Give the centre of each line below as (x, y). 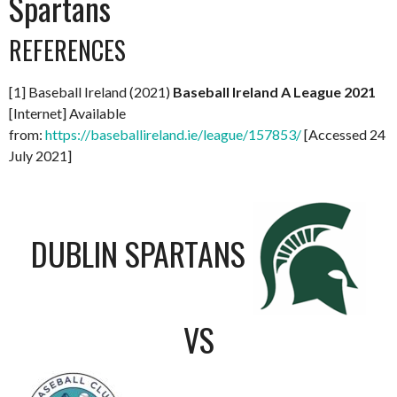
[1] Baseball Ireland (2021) (91, 91)
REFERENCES (67, 50)
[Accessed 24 (343, 134)
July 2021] (40, 155)
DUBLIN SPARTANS (138, 253)
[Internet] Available (67, 113)
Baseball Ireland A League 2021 (274, 91)
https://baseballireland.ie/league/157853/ (173, 134)
